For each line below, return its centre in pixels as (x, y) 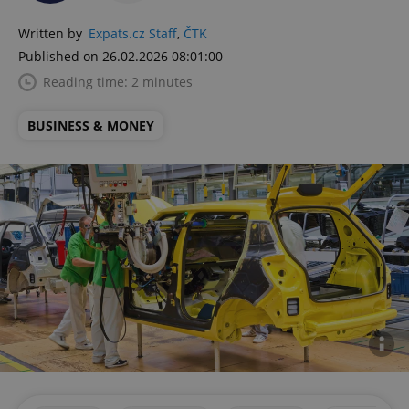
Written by (50, 33)
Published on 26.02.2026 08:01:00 (121, 56)
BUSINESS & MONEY (91, 126)
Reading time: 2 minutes (118, 82)
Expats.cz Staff (133, 33)
